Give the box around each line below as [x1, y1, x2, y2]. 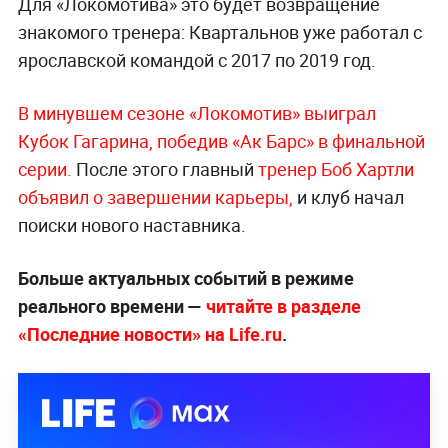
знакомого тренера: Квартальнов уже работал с [17, 19, 422, 44]
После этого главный [71, 156, 258, 181]
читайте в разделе [205, 293, 361, 318]
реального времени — [17, 293, 206, 318]
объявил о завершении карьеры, [17, 184, 293, 209]
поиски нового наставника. [17, 212, 246, 237]
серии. [17, 156, 72, 181]
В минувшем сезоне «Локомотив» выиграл [17, 100, 376, 125]
